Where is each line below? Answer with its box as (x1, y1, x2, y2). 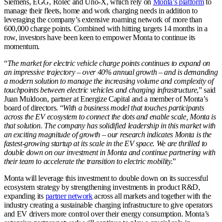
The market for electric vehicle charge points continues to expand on (7, 59, 210, 68)
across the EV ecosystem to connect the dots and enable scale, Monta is (4, 112, 216, 121)
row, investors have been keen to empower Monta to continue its (4, 33, 196, 42)
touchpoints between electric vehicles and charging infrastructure (4, 86, 197, 95)
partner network (45, 192, 93, 201)
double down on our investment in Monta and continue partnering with (4, 148, 216, 157)
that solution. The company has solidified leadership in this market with (4, 121, 216, 130)
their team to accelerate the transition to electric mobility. (4, 157, 173, 166)
